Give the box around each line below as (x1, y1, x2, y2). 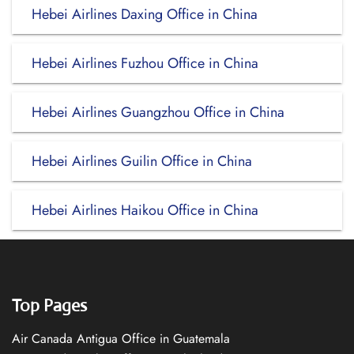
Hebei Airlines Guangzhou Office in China (32, 102, 284, 122)
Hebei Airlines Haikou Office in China (32, 200, 258, 220)
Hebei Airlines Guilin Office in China (32, 151, 252, 171)
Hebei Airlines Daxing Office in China (32, 4, 258, 24)
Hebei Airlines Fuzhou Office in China (32, 53, 258, 73)
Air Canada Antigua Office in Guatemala (12, 330, 230, 348)
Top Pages (12, 295, 87, 316)
